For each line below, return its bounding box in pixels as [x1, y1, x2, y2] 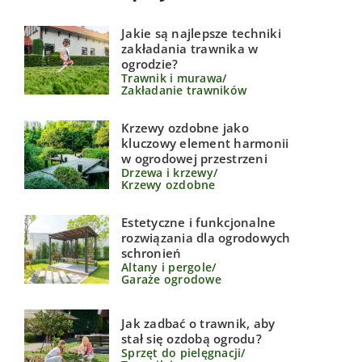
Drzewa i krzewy [121, 164, 213, 180]
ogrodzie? [121, 55, 179, 72]
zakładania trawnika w [121, 40, 259, 57]
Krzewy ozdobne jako [121, 119, 249, 136]
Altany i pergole [121, 259, 212, 275]
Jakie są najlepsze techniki [121, 24, 281, 41]
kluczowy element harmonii [121, 134, 289, 151]
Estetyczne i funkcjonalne [121, 213, 276, 230]
